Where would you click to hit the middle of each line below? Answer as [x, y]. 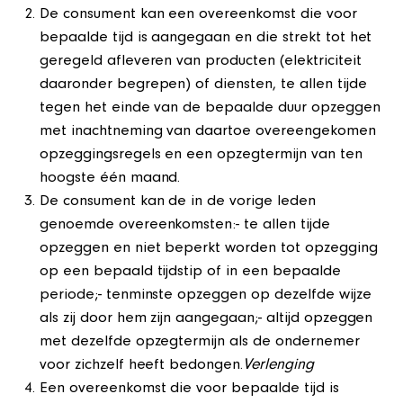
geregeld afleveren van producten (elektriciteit [201, 62]
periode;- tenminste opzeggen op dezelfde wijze [206, 296]
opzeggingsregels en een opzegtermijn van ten [201, 156]
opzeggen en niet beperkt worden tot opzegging [209, 249]
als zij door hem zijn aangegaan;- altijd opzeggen [206, 319]
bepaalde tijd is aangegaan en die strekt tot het [206, 39]
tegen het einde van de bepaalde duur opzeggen [210, 109]
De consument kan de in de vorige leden [178, 202]
